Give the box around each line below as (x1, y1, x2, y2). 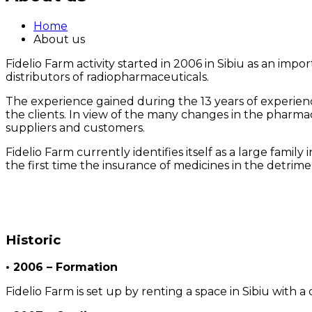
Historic (6, 231, 61, 248)
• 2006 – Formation (6, 260, 118, 274)
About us (33, 32, 85, 46)
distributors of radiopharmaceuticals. (6, 70, 209, 84)
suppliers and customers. (6, 120, 145, 134)
